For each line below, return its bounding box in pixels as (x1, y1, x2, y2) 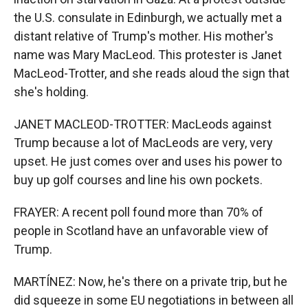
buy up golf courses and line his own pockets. (14, 173, 263, 187)
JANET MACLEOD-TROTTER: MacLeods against (14, 117, 272, 131)
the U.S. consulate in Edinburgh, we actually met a (14, 10, 282, 25)
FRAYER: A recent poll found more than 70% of (14, 205, 263, 219)
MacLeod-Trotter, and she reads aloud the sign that (14, 66, 289, 80)
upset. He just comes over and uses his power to (14, 154, 282, 168)
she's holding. (14, 85, 89, 99)
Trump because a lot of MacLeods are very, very (14, 135, 273, 150)
